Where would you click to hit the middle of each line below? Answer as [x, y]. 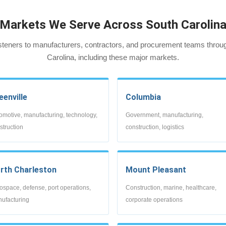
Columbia [143, 97]
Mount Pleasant [156, 169]
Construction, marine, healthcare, [171, 187]
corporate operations [154, 200]
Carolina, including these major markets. [113, 57]
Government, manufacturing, [164, 115]
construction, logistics [155, 127]
